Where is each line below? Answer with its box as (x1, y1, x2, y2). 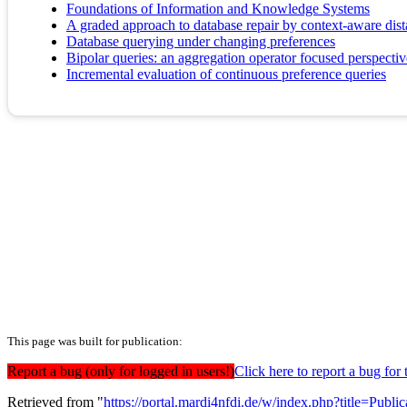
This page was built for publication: (7, 333, 183, 348)
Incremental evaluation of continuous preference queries (66, 65, 386, 82)
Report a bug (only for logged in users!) (7, 362, 234, 379)
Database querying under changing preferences (66, 33, 335, 49)
